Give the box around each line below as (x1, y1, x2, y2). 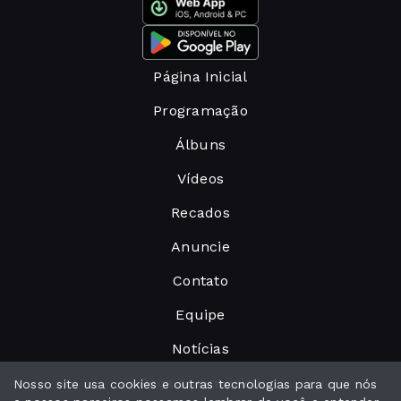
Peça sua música (140, 374, 261, 391)
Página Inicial (153, 68, 248, 85)
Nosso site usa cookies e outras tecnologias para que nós (13, 377, 378, 391)
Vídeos (176, 170, 225, 187)
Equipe (175, 306, 226, 323)
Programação (153, 102, 248, 119)
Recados (171, 204, 230, 221)
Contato (173, 272, 228, 289)
